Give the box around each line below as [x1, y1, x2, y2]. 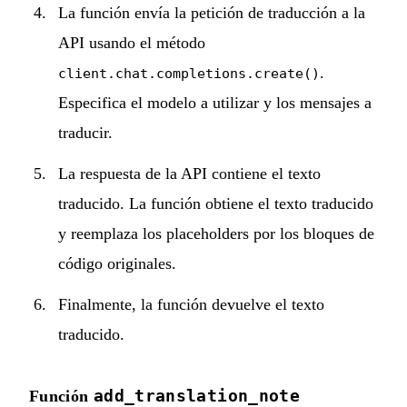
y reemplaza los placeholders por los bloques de [58, 223, 374, 243]
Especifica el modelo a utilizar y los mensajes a [58, 93, 372, 112]
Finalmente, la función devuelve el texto [58, 294, 324, 313]
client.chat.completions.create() [58, 65, 320, 81]
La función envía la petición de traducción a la [58, 3, 365, 22]
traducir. [58, 123, 113, 142]
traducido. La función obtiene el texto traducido [58, 194, 373, 213]
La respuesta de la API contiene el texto [58, 164, 321, 183]
